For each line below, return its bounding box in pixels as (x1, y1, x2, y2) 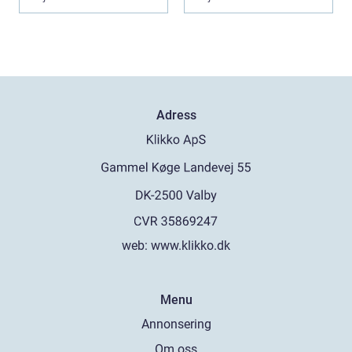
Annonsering (141, 317, 211, 332)
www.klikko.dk (151, 238, 230, 254)
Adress (156, 107, 196, 123)
